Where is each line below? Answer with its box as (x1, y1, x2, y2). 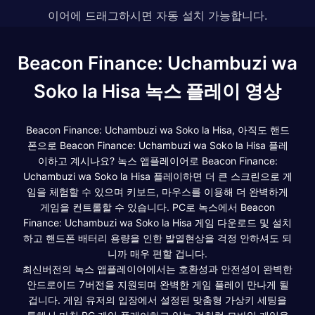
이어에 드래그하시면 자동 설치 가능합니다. (48, 8, 267, 22)
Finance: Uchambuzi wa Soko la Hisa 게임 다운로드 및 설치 (23, 216, 292, 229)
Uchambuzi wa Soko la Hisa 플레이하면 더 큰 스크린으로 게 (22, 169, 292, 182)
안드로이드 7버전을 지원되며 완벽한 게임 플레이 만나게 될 (26, 278, 289, 290)
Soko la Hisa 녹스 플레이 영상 (34, 79, 281, 102)
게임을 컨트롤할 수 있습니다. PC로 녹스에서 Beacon (40, 200, 275, 213)
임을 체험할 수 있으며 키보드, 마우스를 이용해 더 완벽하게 (27, 185, 288, 198)
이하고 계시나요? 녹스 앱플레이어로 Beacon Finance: (37, 154, 278, 167)
